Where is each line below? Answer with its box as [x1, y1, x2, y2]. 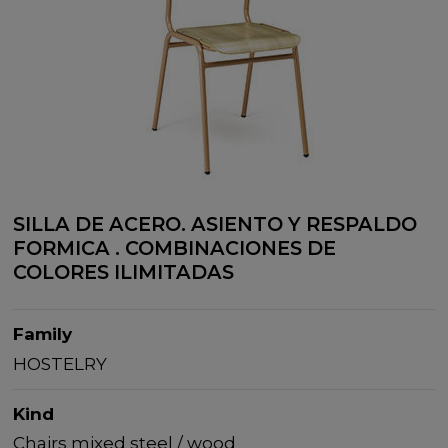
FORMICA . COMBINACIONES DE [13, 236, 337, 261]
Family [13, 324, 73, 345]
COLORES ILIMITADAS [13, 260, 235, 285]
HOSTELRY [13, 353, 108, 374]
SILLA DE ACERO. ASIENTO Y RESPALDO [13, 212, 418, 237]
